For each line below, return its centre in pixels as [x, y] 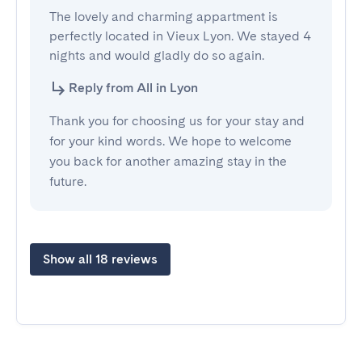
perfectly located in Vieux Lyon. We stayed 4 [180, 36]
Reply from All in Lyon [133, 88]
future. [68, 181]
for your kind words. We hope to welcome [170, 141]
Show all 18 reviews [100, 259]
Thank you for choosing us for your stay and [177, 121]
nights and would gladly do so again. [157, 55]
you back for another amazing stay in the [168, 161]
